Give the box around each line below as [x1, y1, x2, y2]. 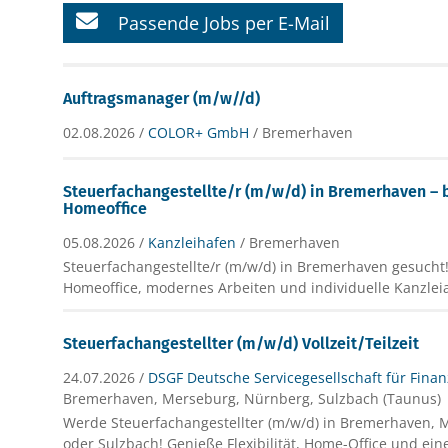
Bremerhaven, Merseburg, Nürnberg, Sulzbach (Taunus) [63, 389, 442, 408]
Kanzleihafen [148, 233, 237, 252]
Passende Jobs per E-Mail [118, 10, 331, 35]
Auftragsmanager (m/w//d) [63, 89, 261, 108]
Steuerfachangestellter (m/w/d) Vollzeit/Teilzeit [63, 334, 420, 353]
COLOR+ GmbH [148, 123, 250, 142]
